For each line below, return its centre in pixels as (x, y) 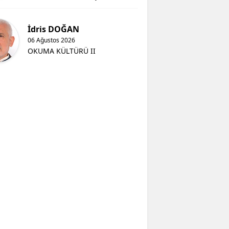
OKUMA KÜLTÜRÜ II (62, 51)
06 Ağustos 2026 (52, 40)
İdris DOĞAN (54, 29)
